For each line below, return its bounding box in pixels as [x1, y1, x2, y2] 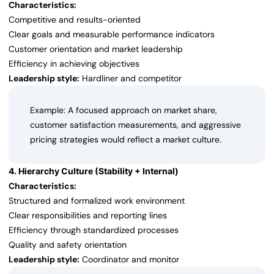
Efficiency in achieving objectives [9, 58, 139, 70]
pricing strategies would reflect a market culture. [30, 134, 221, 146]
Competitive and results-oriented [9, 14, 141, 26]
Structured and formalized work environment [9, 195, 185, 207]
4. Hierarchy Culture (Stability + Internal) [9, 166, 179, 177]
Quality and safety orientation [9, 239, 127, 251]
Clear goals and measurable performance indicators [9, 29, 215, 40]
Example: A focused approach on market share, [30, 105, 217, 116]
